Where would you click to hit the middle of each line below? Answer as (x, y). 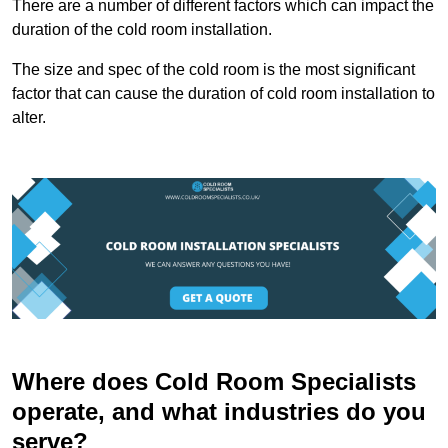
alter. (29, 117)
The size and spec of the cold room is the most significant (213, 69)
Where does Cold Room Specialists (214, 382)
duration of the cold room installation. (142, 29)
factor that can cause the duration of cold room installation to (223, 93)
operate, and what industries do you (219, 412)
